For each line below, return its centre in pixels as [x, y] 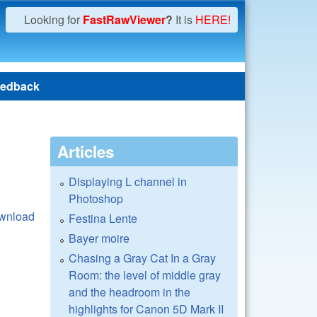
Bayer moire [99, 238]
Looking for [53, 19]
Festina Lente [103, 218]
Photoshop [96, 198]
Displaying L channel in [128, 181]
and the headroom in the [129, 292]
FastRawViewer [124, 19]
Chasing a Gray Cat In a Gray [142, 258]
